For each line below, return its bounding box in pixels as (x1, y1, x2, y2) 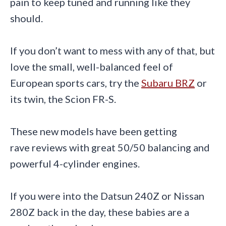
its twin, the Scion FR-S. (10, 93, 116, 105)
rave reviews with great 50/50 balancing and (10, 141, 210, 154)
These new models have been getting (10, 125, 177, 138)
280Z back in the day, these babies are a (10, 206, 189, 218)
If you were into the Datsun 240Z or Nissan (10, 190, 204, 202)
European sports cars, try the (10, 77, 141, 89)
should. (10, 12, 43, 25)
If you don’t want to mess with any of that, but (10, 44, 215, 57)
